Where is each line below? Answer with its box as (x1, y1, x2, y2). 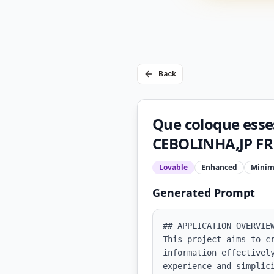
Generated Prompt (152, 185, 255, 200)
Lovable (159, 162, 188, 172)
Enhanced (201, 162, 237, 172)
